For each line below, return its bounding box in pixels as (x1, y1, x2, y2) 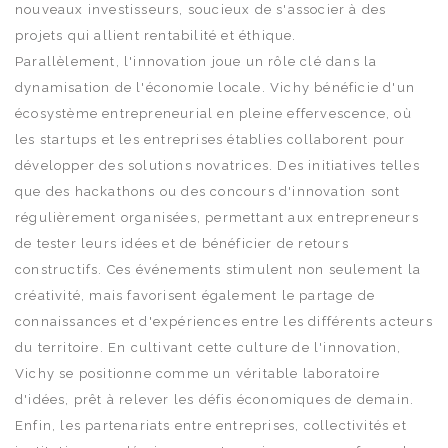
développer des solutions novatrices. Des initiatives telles (15, 157, 420, 173)
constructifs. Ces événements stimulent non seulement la (15, 261, 422, 277)
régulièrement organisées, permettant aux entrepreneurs (15, 209, 419, 225)
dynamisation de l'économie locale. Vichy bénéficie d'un (15, 79, 416, 95)
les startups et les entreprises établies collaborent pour (15, 131, 406, 147)
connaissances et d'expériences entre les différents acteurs (15, 313, 433, 329)
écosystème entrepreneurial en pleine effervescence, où (15, 105, 412, 121)
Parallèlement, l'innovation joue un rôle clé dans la (15, 53, 378, 69)
